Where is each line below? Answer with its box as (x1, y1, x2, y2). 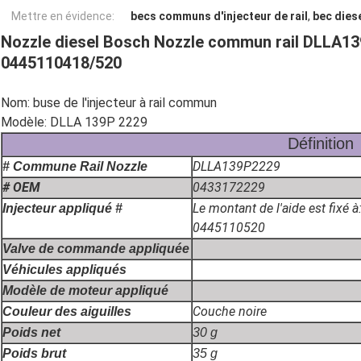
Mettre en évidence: (11, 10, 114, 23)
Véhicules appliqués (2, 263, 127, 277)
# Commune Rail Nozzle (2, 160, 147, 174)
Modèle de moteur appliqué (2, 284, 168, 298)
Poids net (2, 326, 60, 340)
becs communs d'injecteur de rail (131, 10, 308, 23)
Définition (287, 135, 354, 153)
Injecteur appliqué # (2, 201, 122, 216)
